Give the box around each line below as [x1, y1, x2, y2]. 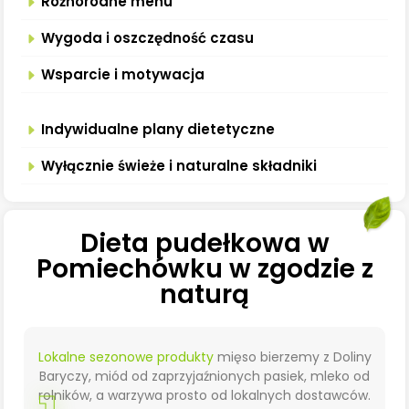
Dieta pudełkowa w [79, 225, 330, 261]
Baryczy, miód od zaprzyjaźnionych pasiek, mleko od [39, 366, 370, 385]
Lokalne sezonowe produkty [37, 347, 214, 366]
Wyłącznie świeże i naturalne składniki [40, 156, 317, 176]
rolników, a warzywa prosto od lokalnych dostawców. [38, 385, 371, 404]
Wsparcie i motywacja [40, 65, 204, 85]
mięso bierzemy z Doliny [213, 347, 372, 366]
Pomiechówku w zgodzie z [36, 250, 373, 287]
